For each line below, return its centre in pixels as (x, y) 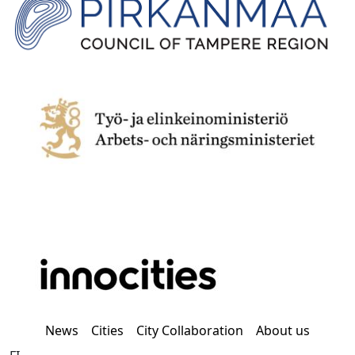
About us (283, 330)
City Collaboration (190, 330)
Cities (107, 330)
